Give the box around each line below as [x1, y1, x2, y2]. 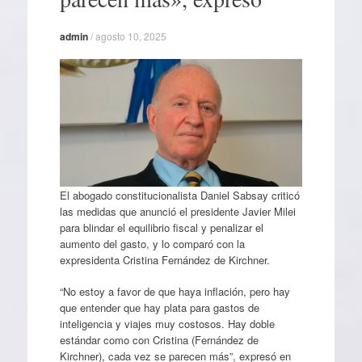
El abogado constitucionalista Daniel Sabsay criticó [59, 187, 300, 203]
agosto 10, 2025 [95, 29, 166, 43]
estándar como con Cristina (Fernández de [59, 332, 259, 347]
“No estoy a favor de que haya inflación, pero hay [59, 284, 290, 299]
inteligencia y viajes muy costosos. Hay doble [59, 316, 275, 331]
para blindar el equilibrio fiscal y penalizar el [59, 219, 263, 235]
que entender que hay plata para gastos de [59, 300, 259, 315]
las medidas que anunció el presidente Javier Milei [59, 203, 296, 219]
